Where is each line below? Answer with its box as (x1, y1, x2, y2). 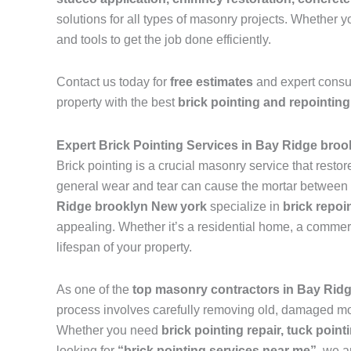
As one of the (56, 283, 132, 297)
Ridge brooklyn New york (56, 200, 207, 214)
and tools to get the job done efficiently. (56, 33, 271, 47)
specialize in (207, 200, 283, 214)
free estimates (170, 75, 253, 89)
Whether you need (56, 324, 161, 338)
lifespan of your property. (56, 241, 192, 255)
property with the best (56, 96, 178, 110)
